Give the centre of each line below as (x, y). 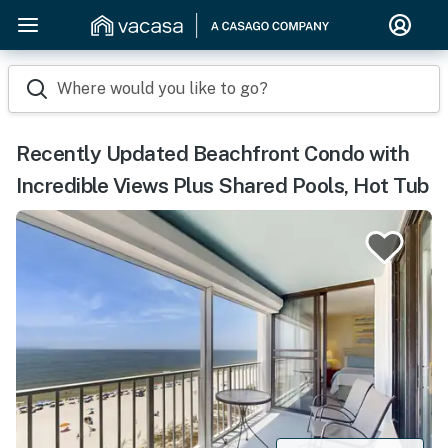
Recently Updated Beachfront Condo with (212, 153)
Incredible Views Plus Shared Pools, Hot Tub (222, 185)
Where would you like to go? (162, 88)
